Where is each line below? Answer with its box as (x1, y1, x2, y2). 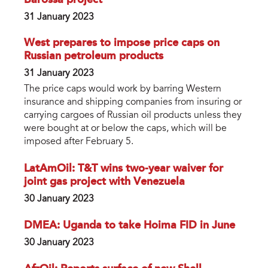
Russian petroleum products (24, 51, 163, 62)
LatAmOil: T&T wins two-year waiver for (24, 163, 223, 175)
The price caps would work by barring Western (24, 84, 221, 95)
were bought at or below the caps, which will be (24, 124, 227, 134)
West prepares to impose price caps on (24, 38, 220, 49)
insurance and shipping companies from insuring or (24, 98, 242, 108)
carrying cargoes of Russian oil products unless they (24, 111, 242, 121)
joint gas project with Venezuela (24, 176, 185, 188)
